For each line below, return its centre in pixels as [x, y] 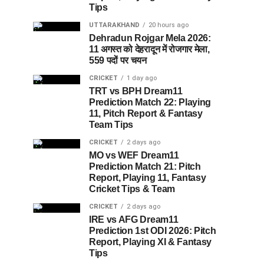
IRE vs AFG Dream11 [134, 219]
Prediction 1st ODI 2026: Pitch [153, 230]
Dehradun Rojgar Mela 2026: [150, 38]
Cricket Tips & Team [132, 189]
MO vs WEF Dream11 [134, 155]
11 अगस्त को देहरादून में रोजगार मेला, [149, 49]
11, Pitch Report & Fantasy [146, 113]
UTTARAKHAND [114, 25]
